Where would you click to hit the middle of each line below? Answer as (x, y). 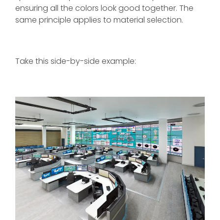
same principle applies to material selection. (99, 20)
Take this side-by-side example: (76, 61)
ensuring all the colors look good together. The (104, 8)
